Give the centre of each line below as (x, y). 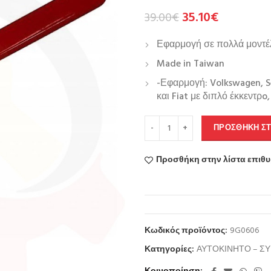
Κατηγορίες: (170, 250)
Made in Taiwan (191, 64)
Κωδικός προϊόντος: (187, 231)
